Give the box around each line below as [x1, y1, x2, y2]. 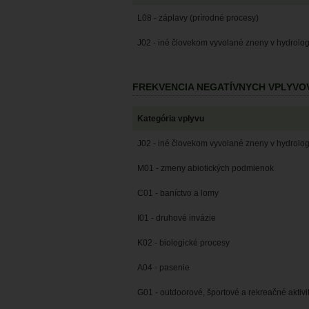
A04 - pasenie [137, 263, 190, 273]
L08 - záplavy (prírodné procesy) [137, 13, 259, 23]
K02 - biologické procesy [137, 238, 230, 248]
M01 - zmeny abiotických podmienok [137, 163, 274, 174]
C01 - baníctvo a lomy [137, 188, 219, 199]
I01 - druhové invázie [137, 213, 216, 223]
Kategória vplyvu [137, 114, 204, 124]
